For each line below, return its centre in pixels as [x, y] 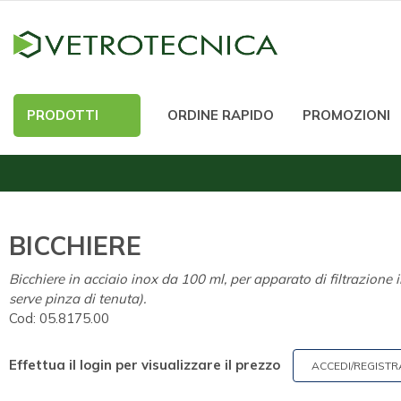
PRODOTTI [63, 115]
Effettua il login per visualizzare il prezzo [145, 365]
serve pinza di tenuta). [77, 299]
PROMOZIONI [346, 115]
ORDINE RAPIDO [221, 115]
